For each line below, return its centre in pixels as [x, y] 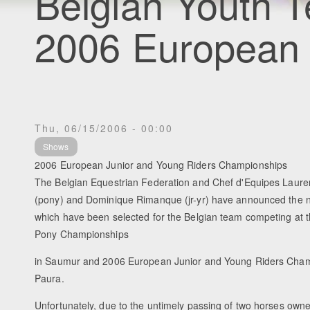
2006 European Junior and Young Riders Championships [161, 165]
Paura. [49, 279]
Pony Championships [82, 234]
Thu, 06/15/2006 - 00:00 [104, 128]
